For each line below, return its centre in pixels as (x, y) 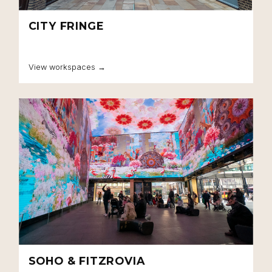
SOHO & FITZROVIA (87, 260)
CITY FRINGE (66, 26)
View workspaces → (67, 67)
